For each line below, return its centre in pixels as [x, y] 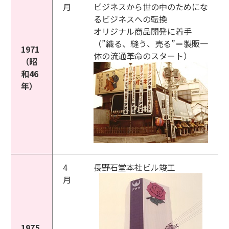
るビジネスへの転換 [130, 19]
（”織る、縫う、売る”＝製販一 [151, 43]
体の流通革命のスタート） [143, 56]
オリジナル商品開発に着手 [143, 31]
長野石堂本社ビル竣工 [134, 167]
